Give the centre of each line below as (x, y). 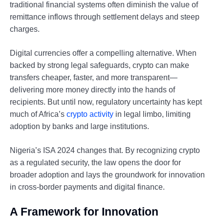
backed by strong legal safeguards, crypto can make (99, 65)
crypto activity (90, 114)
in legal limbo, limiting (152, 114)
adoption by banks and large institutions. (79, 126)
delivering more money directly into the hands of (92, 89)
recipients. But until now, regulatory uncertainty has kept (106, 102)
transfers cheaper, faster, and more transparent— (94, 77)
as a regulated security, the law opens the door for (95, 162)
